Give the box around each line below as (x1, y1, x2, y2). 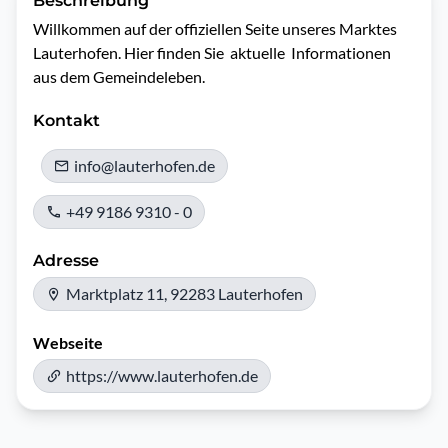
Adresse (33, 251, 99, 270)
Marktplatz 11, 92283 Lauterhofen (66, 284, 303, 303)
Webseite (33, 333, 103, 352)
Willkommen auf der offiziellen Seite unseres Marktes (33, 19, 397, 38)
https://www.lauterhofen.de (66, 366, 258, 385)
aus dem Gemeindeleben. (33, 67, 208, 86)
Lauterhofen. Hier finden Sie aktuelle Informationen (33, 43, 391, 62)
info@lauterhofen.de (74, 156, 215, 175)
